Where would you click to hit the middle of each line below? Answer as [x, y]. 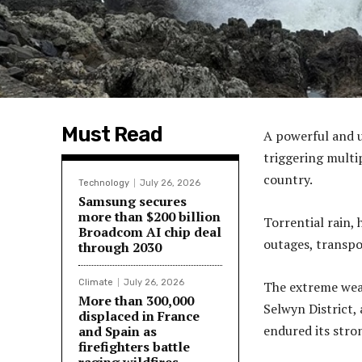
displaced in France [139, 316]
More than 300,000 [136, 301]
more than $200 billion [149, 217]
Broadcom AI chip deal [150, 232]
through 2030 [120, 248]
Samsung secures [133, 202]
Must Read [112, 135]
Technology [104, 183]
